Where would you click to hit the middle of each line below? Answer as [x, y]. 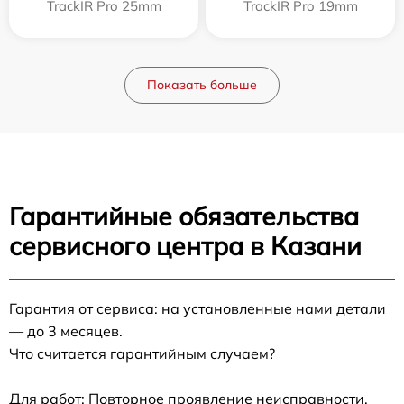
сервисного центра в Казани [185, 245]
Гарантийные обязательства [184, 216]
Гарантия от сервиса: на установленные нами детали [197, 308]
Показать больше [202, 84]
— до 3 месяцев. [66, 331]
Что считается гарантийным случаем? [142, 353]
